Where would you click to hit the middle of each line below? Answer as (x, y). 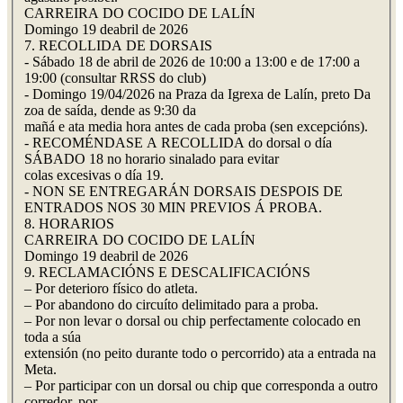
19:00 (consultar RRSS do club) (115, 78)
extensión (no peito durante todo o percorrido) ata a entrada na (200, 354)
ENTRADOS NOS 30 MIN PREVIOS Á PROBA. (173, 208)
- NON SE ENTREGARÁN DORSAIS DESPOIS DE (184, 192)
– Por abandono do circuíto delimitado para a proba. (171, 305)
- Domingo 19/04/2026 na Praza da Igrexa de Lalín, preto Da (197, 94)
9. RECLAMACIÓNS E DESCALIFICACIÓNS (167, 273)
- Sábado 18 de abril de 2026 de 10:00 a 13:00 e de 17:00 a (192, 62)
